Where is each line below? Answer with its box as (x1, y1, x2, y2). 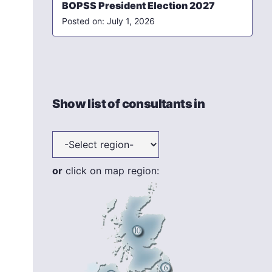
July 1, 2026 (107, 15, 155, 26)
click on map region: (63, 164, 160, 177)
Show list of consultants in (52, 96, 205, 111)
